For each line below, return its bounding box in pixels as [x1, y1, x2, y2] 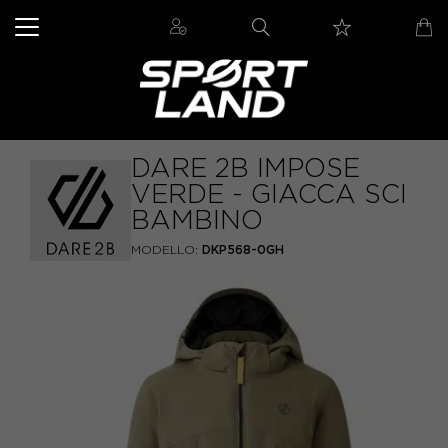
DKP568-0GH [202, 243, 285, 256]
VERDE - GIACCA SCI [131, 180, 407, 208]
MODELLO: [131, 243, 198, 256]
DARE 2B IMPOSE [131, 154, 360, 182]
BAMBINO [131, 206, 263, 234]
